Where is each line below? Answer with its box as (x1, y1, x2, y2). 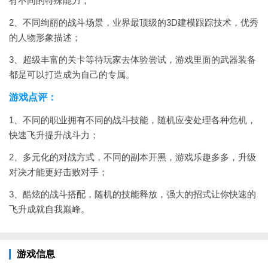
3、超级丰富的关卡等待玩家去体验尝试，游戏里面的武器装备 (9, 54, 256, 65)
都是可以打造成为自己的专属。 (9, 69, 135, 80)
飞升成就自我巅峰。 (9, 204, 90, 214)
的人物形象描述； (9, 32, 81, 42)
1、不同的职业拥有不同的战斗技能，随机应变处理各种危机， (9, 115, 256, 125)
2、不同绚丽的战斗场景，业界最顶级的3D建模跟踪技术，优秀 (9, 17, 258, 28)
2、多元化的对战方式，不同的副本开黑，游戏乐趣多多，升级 (9, 152, 256, 162)
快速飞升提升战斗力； (9, 130, 99, 140)
